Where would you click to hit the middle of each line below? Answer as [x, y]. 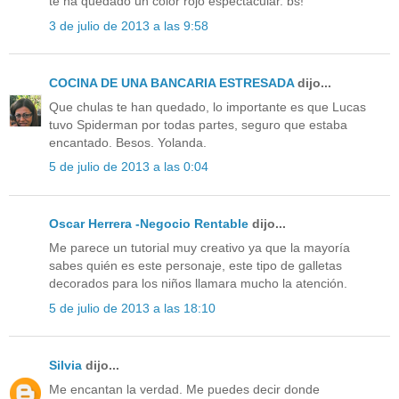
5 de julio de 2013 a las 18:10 [132, 308]
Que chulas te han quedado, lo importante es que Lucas [208, 106]
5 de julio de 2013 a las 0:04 [129, 167]
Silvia [65, 365]
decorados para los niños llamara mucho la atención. [198, 284]
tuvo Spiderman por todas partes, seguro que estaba [198, 124]
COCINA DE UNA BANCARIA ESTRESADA [171, 82]
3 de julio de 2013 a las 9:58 [129, 25]
